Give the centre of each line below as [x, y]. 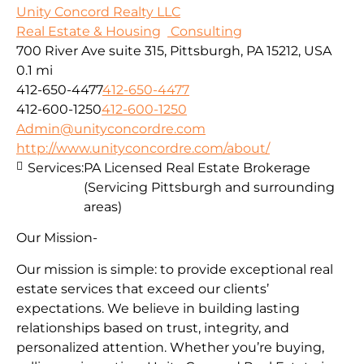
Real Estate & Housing [89, 32]
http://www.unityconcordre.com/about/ [143, 149]
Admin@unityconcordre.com [111, 129]
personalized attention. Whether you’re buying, [170, 347]
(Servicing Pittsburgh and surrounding [209, 188]
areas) [103, 207]
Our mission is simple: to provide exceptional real [175, 269]
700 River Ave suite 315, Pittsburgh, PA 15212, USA [174, 51]
